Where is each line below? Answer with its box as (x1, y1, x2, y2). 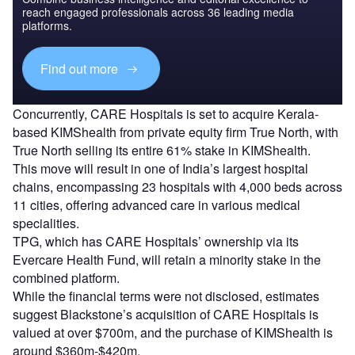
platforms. (22, 17, 72, 33)
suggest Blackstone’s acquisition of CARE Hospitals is (13, 305, 319, 324)
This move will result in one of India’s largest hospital (13, 159, 308, 178)
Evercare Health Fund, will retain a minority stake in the (13, 250, 321, 269)
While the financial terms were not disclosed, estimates (13, 287, 319, 306)
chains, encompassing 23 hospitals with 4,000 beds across (13, 177, 342, 197)
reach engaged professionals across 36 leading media (22, 3, 294, 20)
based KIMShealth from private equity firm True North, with (13, 123, 338, 142)
